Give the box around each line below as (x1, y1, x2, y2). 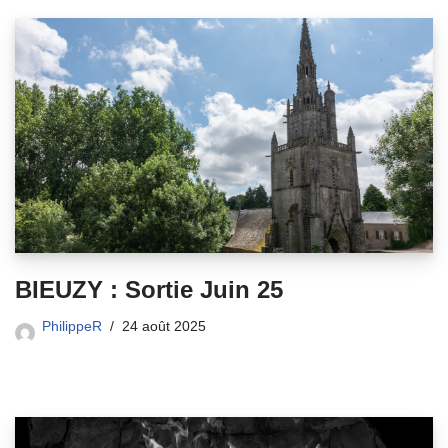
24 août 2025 (122, 318, 206, 334)
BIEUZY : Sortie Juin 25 (15, 275, 283, 303)
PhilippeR (42, 318, 102, 334)
